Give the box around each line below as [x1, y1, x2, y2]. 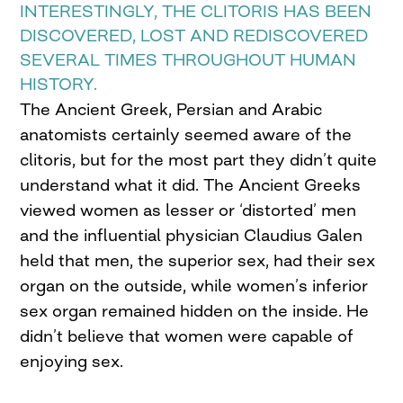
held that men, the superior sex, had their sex [20, 250, 376, 271]
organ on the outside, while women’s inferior [20, 275, 369, 296]
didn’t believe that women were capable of [20, 326, 354, 346]
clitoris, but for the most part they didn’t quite [20, 149, 378, 170]
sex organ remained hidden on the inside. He [20, 300, 370, 321]
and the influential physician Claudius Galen [20, 225, 363, 246]
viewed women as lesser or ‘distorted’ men [20, 200, 357, 220]
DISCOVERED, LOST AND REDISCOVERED [20, 25, 369, 46]
